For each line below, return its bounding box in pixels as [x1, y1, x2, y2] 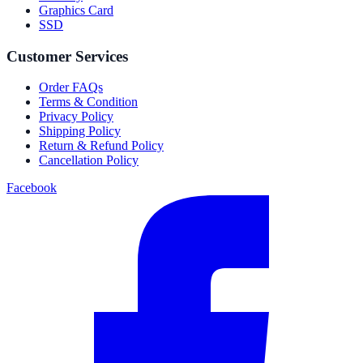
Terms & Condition [39, 95, 138, 109]
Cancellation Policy [39, 153, 139, 168]
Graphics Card [39, 2, 113, 17]
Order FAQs [39, 80, 103, 95]
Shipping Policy [39, 124, 121, 139]
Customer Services [6, 47, 128, 65]
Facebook [6, 181, 57, 195]
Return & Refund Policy [39, 139, 164, 153]
